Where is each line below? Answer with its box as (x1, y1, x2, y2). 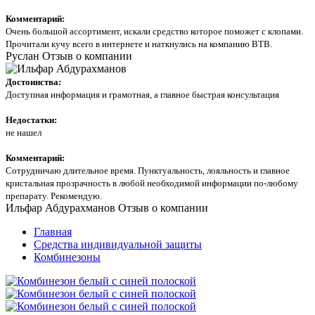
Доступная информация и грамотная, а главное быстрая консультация (6, 89, 279, 100)
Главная (34, 226, 72, 238)
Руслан (6, 50, 39, 62)
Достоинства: (6, 77, 63, 87)
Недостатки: (6, 115, 59, 125)
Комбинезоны (34, 251, 101, 263)
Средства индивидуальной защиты (34, 238, 202, 250)
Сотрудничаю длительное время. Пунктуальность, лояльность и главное (6, 165, 290, 176)
